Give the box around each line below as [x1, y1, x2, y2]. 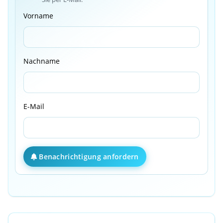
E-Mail [23, 102, 44, 111]
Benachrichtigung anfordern [39, 152, 139, 162]
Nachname [23, 56, 60, 66]
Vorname [23, 11, 53, 21]
